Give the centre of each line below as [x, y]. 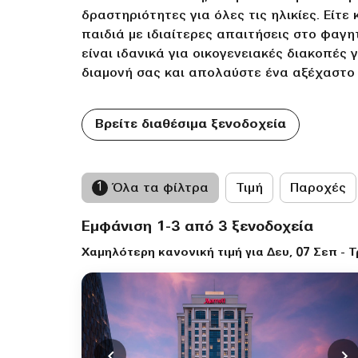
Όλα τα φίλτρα [161, 189]
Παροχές [318, 189]
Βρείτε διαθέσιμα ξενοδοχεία [191, 125]
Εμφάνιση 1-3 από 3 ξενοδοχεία [197, 227]
